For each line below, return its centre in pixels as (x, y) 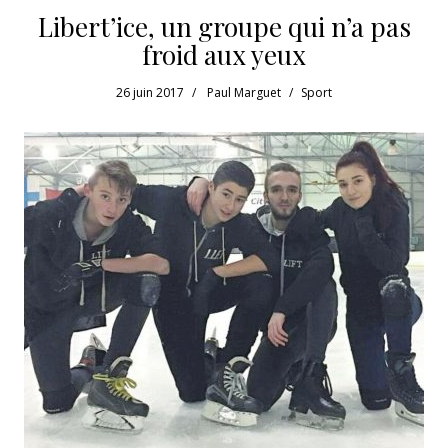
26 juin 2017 (150, 92)
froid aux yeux (224, 54)
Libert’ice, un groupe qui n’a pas (224, 26)
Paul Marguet (244, 92)
